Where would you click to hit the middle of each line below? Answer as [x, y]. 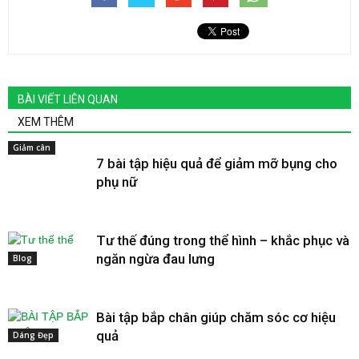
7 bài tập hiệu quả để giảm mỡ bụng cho [217, 164]
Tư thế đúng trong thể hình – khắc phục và [223, 241]
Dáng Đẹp [33, 335]
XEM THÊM [46, 122]
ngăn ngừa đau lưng [155, 259]
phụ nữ [117, 182]
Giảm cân [32, 148]
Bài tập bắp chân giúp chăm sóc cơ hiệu [216, 318]
